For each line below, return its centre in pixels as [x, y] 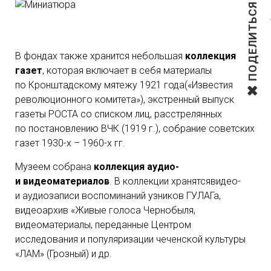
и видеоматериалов [62, 181]
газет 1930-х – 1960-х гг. [70, 143]
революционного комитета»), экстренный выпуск [125, 100]
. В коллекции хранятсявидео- [175, 181]
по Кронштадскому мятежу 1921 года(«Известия [124, 85]
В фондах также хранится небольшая [100, 56]
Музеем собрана [54, 167]
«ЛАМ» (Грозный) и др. [64, 254]
